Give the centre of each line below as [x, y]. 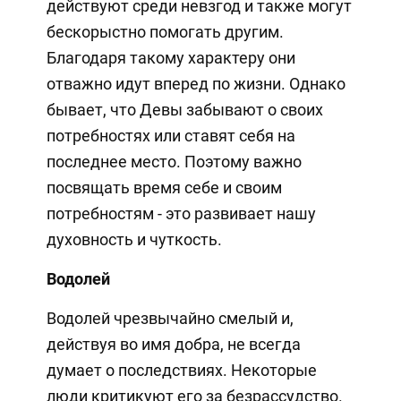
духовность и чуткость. [134, 240]
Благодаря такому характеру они [171, 58]
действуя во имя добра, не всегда [173, 345]
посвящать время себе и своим [164, 188]
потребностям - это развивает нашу [181, 214]
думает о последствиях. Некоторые [181, 371]
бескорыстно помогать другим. [165, 32]
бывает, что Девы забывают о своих [184, 110]
